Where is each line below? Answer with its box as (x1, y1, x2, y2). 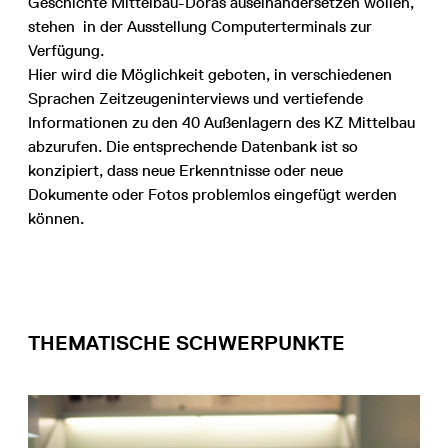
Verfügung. (28, 40, 104, 60)
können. (28, 208, 84, 228)
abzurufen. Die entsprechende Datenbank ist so (28, 136, 358, 156)
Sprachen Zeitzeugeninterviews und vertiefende (28, 88, 363, 108)
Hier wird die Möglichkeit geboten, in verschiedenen (28, 64, 392, 84)
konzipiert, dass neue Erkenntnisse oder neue (28, 160, 343, 180)
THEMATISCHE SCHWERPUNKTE (28, 330, 345, 355)
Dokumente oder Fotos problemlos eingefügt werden (28, 184, 397, 204)
